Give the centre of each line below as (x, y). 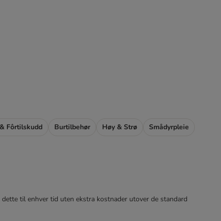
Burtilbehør (72, 127)
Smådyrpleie (169, 127)
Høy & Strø (120, 127)
